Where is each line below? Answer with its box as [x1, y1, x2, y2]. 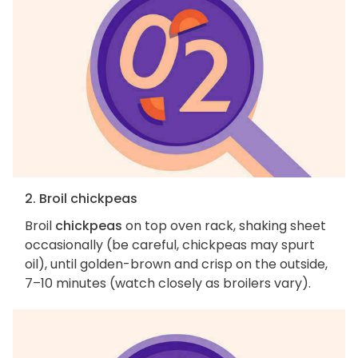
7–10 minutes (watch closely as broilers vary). [25, 274, 311, 293]
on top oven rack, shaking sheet [122, 217, 326, 236]
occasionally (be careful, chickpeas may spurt [25, 236, 315, 255]
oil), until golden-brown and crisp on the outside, [25, 255, 328, 274]
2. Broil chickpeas [25, 189, 137, 209]
